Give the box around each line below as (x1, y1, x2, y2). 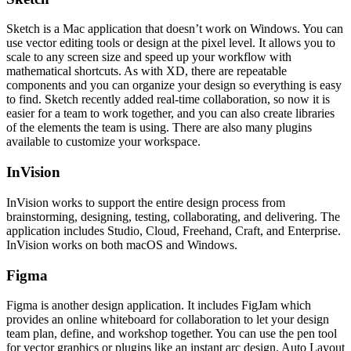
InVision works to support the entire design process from (6, 195, 285, 209)
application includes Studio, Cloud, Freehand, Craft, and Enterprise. (6, 223, 341, 237)
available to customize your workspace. (6, 135, 201, 149)
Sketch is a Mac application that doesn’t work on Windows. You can (6, 22, 343, 36)
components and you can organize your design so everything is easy (6, 78, 342, 92)
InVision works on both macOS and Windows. (6, 237, 237, 251)
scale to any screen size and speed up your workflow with (6, 50, 291, 64)
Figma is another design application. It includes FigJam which (6, 299, 311, 313)
